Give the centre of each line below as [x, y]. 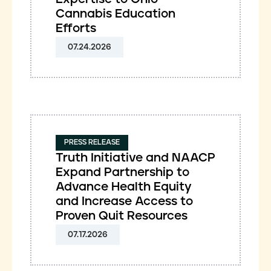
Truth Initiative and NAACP [135, 158]
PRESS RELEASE [92, 142]
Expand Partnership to [122, 172]
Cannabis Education [116, 14]
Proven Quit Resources [122, 216]
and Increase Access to [124, 201]
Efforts [76, 28]
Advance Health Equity [124, 187]
